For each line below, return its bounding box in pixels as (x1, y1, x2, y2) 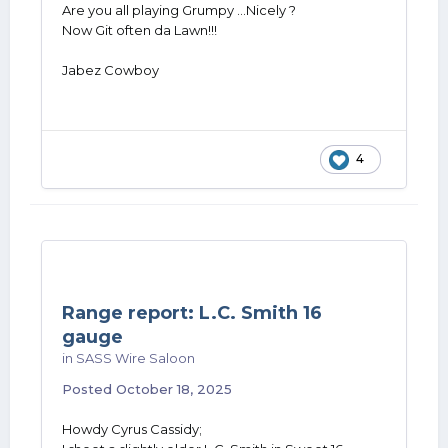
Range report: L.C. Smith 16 (62, 302, 322, 324)
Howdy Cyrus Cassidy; (62, 421, 208, 437)
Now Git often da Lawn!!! (62, 22, 217, 38)
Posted (62, 381, 116, 397)
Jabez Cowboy (62, 62, 162, 78)
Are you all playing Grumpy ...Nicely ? (62, 2, 296, 18)
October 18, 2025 (116, 381, 232, 397)
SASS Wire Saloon (76, 350, 195, 366)
